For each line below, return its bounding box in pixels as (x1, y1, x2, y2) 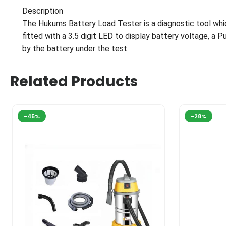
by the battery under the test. (22, 43, 129, 53)
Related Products (10, 71, 138, 91)
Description (22, 6, 65, 16)
